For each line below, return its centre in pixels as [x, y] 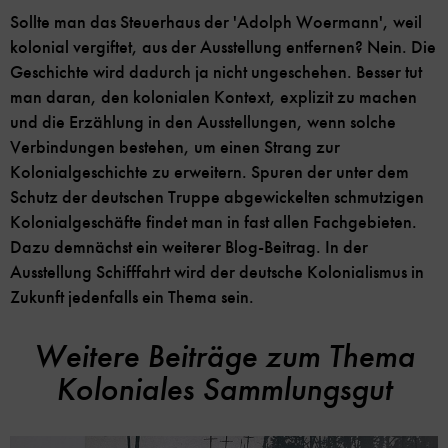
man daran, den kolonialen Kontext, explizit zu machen [213, 97]
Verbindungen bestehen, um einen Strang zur [175, 147]
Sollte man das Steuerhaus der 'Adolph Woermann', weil [216, 22]
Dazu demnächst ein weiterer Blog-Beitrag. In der [189, 247]
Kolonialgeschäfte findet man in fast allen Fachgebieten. [213, 222]
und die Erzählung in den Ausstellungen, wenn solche [203, 122]
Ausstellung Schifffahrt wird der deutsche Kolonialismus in [217, 272]
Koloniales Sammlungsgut [224, 389]
